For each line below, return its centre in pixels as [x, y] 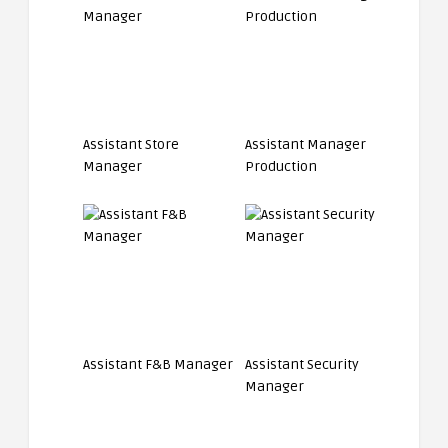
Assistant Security [302, 364]
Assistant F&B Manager [157, 364]
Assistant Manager [306, 144]
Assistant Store [130, 144]
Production [281, 166]
